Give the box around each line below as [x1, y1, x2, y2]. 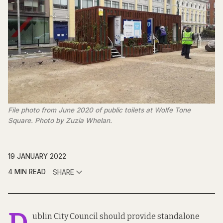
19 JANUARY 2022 [8, 152, 66, 161]
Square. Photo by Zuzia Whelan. [8, 116, 112, 125]
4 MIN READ [8, 168, 46, 176]
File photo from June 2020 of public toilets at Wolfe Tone [8, 106, 191, 114]
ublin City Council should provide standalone [32, 212, 200, 222]
